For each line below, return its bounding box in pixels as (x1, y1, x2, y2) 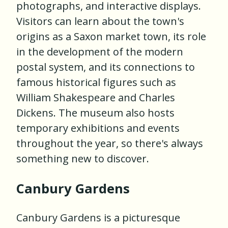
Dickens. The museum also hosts (16, 106, 175, 120)
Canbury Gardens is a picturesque (16, 211, 180, 225)
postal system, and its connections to (16, 60, 195, 74)
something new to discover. (16, 152, 149, 166)
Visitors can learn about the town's (16, 14, 184, 28)
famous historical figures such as (16, 75, 176, 90)
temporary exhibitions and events (16, 121, 180, 135)
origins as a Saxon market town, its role (16, 30, 206, 44)
